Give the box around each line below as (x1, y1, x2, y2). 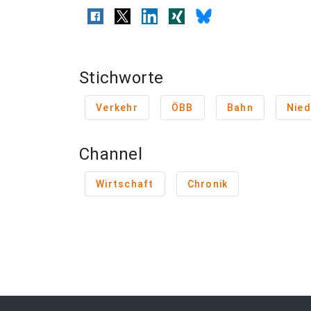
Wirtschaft (96, 178, 154, 190)
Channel (79, 144, 142, 164)
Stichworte (79, 68, 164, 87)
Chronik (187, 178, 228, 190)
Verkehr (96, 102, 138, 113)
